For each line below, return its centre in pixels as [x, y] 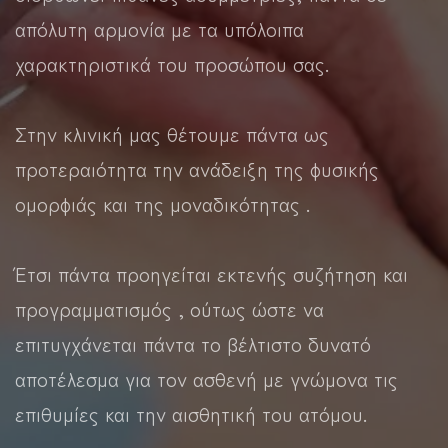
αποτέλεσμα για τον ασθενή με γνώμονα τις [206, 378]
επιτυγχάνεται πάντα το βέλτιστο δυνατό [193, 343]
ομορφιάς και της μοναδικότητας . [162, 203]
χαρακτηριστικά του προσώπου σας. [172, 63]
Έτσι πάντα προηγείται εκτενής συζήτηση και [211, 273]
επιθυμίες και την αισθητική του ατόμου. [191, 413]
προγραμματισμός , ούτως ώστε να [169, 308]
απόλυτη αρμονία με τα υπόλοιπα [159, 28]
